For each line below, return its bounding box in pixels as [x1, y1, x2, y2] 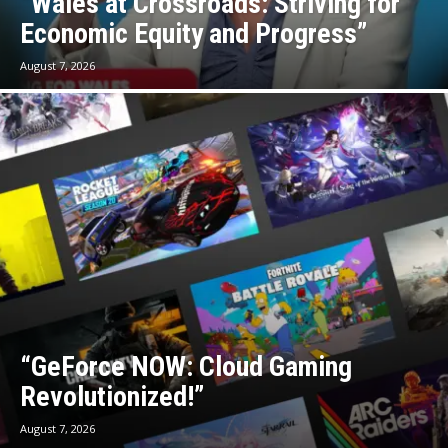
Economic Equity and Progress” [20, 17, 367, 51]
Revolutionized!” [20, 379, 204, 413]
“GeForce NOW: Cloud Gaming [20, 349, 352, 383]
